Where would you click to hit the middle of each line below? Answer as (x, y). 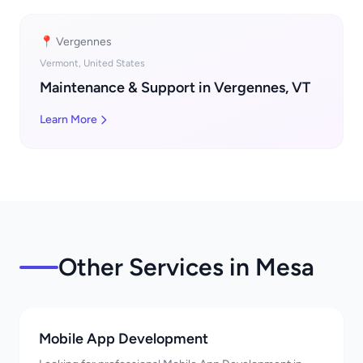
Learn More (68, 120)
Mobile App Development (124, 339)
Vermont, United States (92, 63)
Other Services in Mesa (186, 267)
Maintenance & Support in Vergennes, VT (175, 88)
